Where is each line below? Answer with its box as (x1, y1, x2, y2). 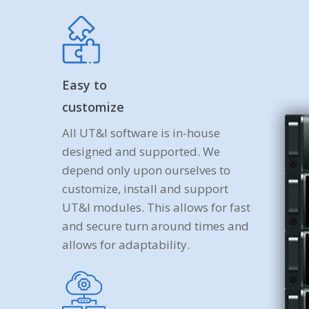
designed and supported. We (62, 143, 221, 159)
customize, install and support (62, 180, 229, 197)
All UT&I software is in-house (62, 124, 221, 141)
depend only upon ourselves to (62, 161, 231, 178)
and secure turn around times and (62, 217, 250, 234)
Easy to (62, 76, 108, 93)
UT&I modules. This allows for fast (62, 199, 251, 215)
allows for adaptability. (62, 236, 190, 252)
